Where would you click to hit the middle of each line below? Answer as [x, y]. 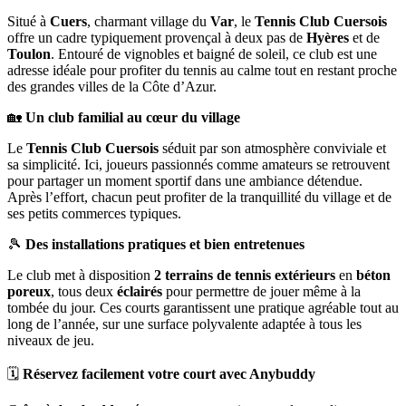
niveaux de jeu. [51, 340]
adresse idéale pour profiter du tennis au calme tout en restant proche [202, 70]
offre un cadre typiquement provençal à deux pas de [157, 37]
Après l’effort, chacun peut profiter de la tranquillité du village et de [199, 197]
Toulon [29, 53]
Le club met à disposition [81, 275]
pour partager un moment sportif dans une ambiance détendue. [185, 180]
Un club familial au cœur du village [133, 117]
